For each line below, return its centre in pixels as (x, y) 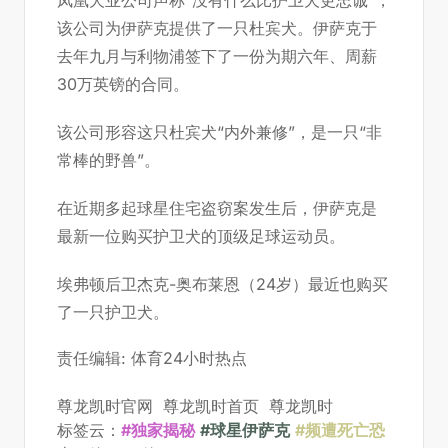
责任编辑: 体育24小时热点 (152, 358)
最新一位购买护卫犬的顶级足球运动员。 (201, 236)
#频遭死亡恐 (340, 430)
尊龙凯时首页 (211, 406)
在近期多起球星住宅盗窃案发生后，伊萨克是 (217, 208)
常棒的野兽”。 (108, 160)
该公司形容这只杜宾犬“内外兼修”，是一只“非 (219, 132)
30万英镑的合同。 (123, 84)
